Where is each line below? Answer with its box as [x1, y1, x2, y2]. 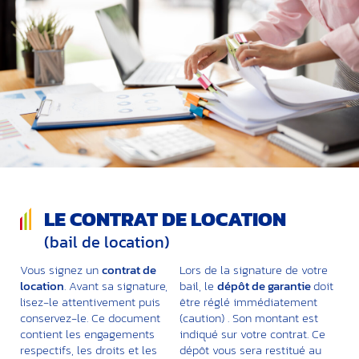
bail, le [179, 276, 217, 296]
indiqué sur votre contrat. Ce [179, 325, 325, 344]
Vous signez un [20, 260, 102, 280]
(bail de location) [44, 230, 170, 255]
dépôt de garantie [217, 276, 313, 296]
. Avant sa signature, [64, 276, 167, 296]
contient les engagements [20, 325, 155, 344]
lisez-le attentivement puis [20, 292, 160, 312]
